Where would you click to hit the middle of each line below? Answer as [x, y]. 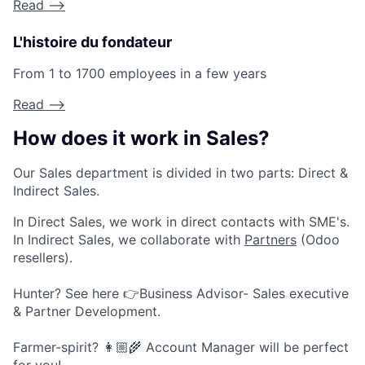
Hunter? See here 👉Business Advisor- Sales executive [181, 293]
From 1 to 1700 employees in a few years [140, 74]
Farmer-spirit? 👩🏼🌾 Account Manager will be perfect [181, 347]
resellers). [43, 257]
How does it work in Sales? [141, 139]
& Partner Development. [87, 311]
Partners [270, 239]
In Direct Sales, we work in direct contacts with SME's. [181, 221]
